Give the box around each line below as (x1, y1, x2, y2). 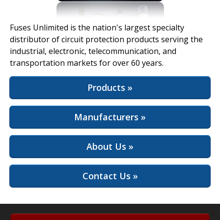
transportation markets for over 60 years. (10, 57, 164, 68)
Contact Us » (82, 169, 138, 182)
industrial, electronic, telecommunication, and (10, 45, 176, 56)
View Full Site (12, 14, 65, 25)
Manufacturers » (74, 110, 146, 123)
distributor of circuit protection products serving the (10, 33, 203, 45)
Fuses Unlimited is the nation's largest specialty (10, 22, 184, 33)
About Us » (86, 140, 134, 152)
